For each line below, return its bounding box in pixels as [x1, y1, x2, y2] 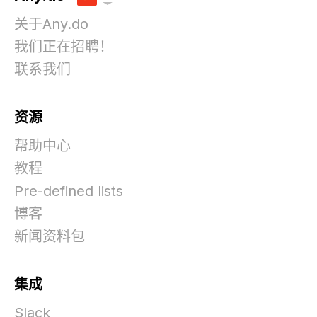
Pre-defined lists [14, 182, 123, 200]
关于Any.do [14, 15, 88, 33]
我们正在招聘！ [14, 38, 113, 55]
